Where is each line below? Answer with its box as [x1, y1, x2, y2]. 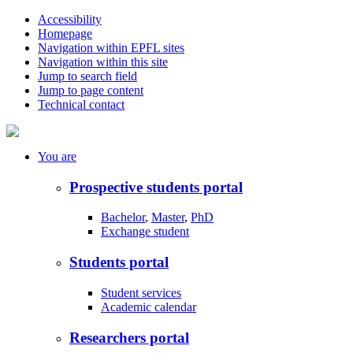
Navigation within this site [38, 55, 168, 69]
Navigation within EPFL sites [38, 41, 184, 54]
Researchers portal [69, 329, 189, 346]
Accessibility [38, 13, 102, 26]
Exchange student [101, 225, 189, 239]
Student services [101, 285, 181, 299]
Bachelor [101, 210, 145, 225]
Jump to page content [38, 84, 143, 97]
